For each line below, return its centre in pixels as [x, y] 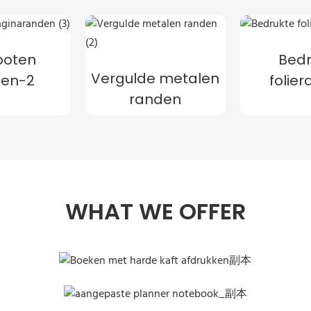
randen [155, 99]
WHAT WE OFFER [155, 211]
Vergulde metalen [155, 78]
